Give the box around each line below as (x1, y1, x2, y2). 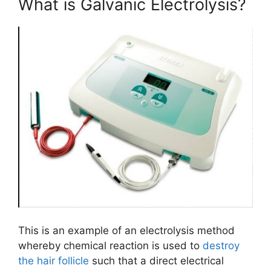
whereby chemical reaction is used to (18, 239, 203, 252)
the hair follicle (18, 254, 89, 267)
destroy (203, 239, 240, 252)
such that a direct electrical (89, 254, 224, 267)
